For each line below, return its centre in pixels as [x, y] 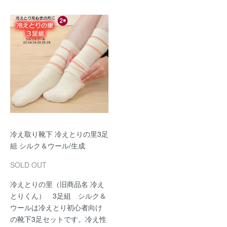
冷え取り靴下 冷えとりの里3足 [59, 134]
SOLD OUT [28, 165]
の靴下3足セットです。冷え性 [58, 219]
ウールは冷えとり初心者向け [56, 207]
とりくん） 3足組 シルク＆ [58, 196]
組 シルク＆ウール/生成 [48, 145]
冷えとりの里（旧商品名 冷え [57, 184]
